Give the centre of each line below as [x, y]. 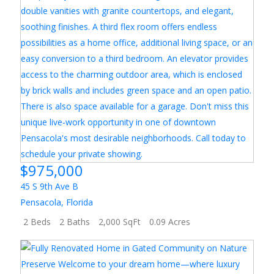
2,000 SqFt [120, 222]
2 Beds [37, 222]
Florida [80, 202]
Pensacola [41, 202]
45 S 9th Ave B [50, 186]
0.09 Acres [170, 222]
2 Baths [75, 222]
